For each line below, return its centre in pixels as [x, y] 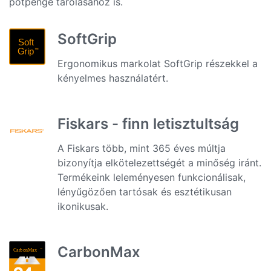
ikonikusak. [83, 206]
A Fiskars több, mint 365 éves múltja [142, 148]
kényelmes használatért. [113, 78]
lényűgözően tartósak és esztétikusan [145, 192]
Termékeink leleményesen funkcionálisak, [152, 177]
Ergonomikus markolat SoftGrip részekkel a [158, 64]
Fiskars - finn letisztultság [148, 124]
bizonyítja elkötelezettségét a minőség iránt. [159, 163]
